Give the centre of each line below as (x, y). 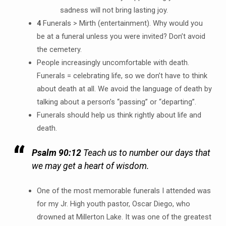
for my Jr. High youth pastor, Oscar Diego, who (113, 204)
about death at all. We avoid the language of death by (124, 89)
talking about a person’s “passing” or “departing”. (116, 102)
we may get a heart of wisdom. (91, 166)
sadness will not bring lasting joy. (114, 10)
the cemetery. (59, 49)
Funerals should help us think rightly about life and (119, 115)
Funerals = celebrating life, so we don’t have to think (122, 75)
